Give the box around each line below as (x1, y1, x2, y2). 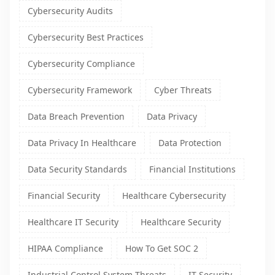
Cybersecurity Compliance (28, 58, 135, 70)
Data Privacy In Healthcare (28, 137, 136, 149)
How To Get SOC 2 (125, 242, 198, 255)
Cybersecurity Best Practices (28, 31, 144, 44)
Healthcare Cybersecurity (122, 190, 226, 202)
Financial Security (28, 190, 100, 202)
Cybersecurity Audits (28, 5, 113, 17)
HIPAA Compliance (28, 242, 103, 255)
